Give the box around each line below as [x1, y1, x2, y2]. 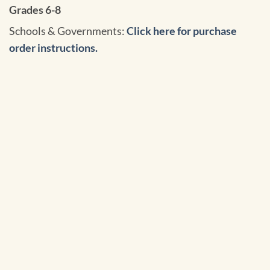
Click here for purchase [127, 25, 237, 37]
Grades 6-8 [9, 3, 61, 16]
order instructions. [9, 42, 98, 54]
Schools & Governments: [9, 25, 127, 37]
